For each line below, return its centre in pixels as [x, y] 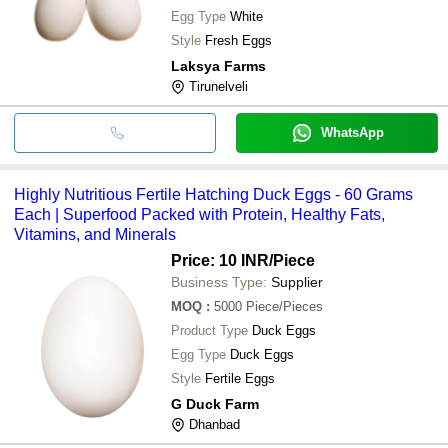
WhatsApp [352, 132]
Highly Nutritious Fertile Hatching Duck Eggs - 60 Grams [213, 194]
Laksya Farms [218, 65]
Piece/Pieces [284, 306]
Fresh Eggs [238, 40]
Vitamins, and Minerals [95, 234]
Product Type [209, 330]
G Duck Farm [215, 403]
